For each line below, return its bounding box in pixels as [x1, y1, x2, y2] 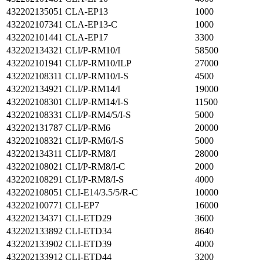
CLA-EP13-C [65, 19, 117, 29]
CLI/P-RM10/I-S [65, 71, 129, 81]
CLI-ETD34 [65, 226, 112, 236]
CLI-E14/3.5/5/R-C [65, 187, 138, 197]
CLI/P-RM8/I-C [65, 161, 125, 171]
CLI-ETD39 [65, 239, 112, 249]
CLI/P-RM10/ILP [65, 58, 131, 68]
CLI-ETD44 [65, 252, 112, 262]
